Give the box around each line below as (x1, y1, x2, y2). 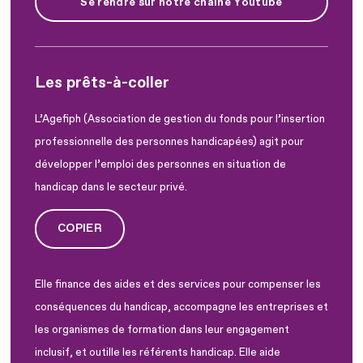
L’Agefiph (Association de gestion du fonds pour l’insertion (35, 112, 325, 126)
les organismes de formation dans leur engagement (35, 322, 289, 336)
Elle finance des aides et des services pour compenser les (35, 277, 321, 291)
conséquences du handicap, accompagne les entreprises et (35, 300, 328, 314)
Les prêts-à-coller (35, 73, 169, 93)
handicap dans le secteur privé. (35, 180, 187, 194)
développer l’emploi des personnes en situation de (35, 157, 286, 171)
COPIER (58, 221, 103, 236)
